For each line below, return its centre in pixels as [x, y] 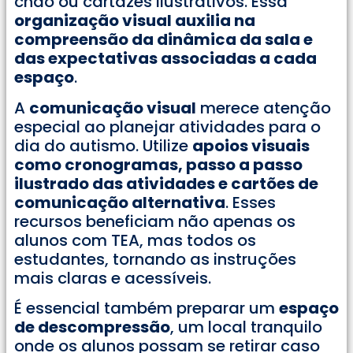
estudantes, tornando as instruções [155, 259]
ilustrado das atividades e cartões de [166, 183]
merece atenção [264, 108]
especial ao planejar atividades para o [167, 126]
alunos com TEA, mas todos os [135, 240]
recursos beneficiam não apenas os [155, 221]
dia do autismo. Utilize [103, 145]
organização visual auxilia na [135, 21]
